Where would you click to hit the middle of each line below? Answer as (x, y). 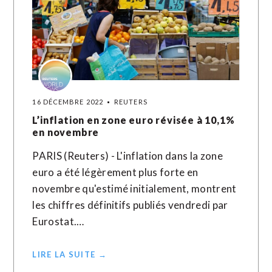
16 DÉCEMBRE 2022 (68, 102)
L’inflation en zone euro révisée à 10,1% (134, 120)
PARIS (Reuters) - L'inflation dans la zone (127, 156)
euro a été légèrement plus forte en (115, 172)
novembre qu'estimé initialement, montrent (134, 189)
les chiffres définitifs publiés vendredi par (130, 205)
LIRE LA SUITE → (70, 254)
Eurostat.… (58, 221)
